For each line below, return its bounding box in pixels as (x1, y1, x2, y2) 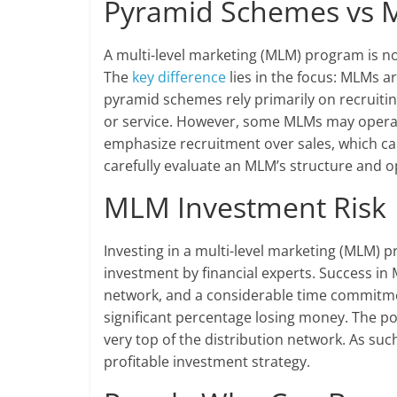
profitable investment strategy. (104, 352, 310, 371)
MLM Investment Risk (104, 188, 386, 226)
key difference (132, 67, 226, 87)
